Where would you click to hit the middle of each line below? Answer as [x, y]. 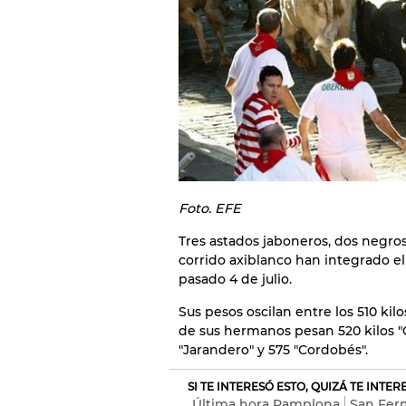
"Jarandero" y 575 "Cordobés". [273, 349]
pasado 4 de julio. [235, 279]
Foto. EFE [210, 208]
